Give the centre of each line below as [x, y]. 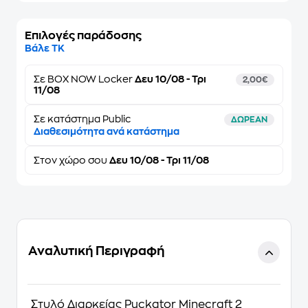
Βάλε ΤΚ [45, 48]
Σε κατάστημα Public [82, 119]
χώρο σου [83, 160]
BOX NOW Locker [90, 79]
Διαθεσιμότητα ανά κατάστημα [107, 131]
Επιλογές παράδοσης [83, 36]
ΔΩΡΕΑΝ [249, 120]
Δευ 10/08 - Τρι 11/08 [158, 160]
